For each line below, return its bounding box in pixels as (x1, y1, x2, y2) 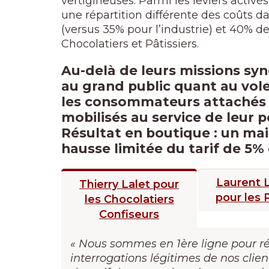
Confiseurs (99, 208, 159, 221)
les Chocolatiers (84, 193, 174, 206)
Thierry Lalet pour (79, 178, 179, 191)
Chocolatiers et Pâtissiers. (61, 37, 199, 50)
